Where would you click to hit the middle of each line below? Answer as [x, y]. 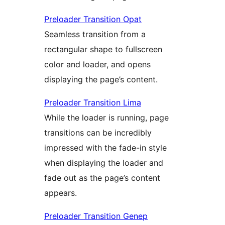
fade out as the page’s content [102, 178]
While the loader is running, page [106, 117]
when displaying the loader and [104, 162]
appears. [61, 193]
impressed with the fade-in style [105, 147]
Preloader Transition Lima [93, 102]
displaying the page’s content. [101, 79]
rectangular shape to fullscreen [103, 49]
